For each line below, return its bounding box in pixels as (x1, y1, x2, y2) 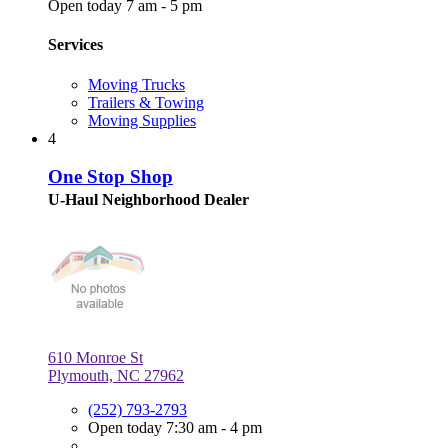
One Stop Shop (48, 166, 173, 188)
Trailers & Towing (88, 93, 204, 111)
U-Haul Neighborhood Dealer (48, 191, 249, 209)
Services (48, 36, 103, 54)
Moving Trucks (88, 75, 185, 93)
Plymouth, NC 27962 (48, 367, 184, 385)
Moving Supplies (88, 111, 196, 129)
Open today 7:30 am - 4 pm (88, 419, 262, 437)
